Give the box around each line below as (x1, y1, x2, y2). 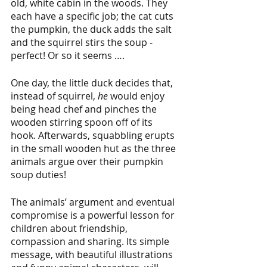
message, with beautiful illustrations (11, 248, 175, 262)
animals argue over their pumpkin (11, 155, 166, 169)
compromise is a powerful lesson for (11, 209, 177, 222)
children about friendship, (11, 222, 130, 235)
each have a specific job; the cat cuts (11, 10, 176, 23)
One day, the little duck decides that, (11, 76, 175, 90)
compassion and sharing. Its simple (11, 235, 172, 249)
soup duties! (11, 168, 69, 182)
